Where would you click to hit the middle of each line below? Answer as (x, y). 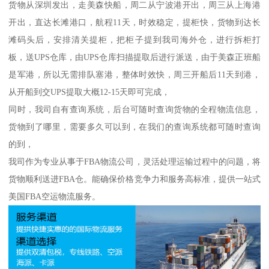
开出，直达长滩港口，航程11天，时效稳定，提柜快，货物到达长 (134, 22)
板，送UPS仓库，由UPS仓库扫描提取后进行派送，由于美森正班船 (134, 57)
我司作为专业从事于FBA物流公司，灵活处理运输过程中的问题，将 (134, 161)
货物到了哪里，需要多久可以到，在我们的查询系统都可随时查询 (134, 126)
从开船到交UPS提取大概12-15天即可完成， (89, 92)
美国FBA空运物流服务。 (55, 196)
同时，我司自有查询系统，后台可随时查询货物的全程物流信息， (134, 109)
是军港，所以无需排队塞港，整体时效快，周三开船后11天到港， (134, 74)
